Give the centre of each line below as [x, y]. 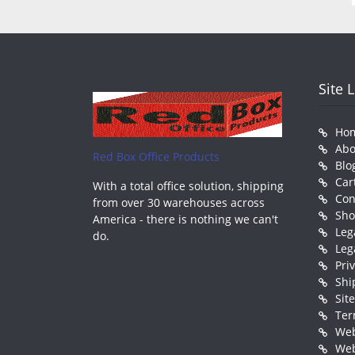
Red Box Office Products [156, 156]
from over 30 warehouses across [179, 202]
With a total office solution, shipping [188, 185]
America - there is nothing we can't [185, 219]
